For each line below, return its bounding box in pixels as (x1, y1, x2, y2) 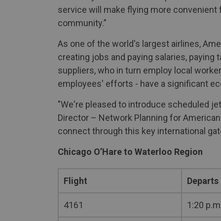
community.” (58, 18, 109, 28)
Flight (64, 176, 87, 186)
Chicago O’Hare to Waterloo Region (58, 147, 203, 157)
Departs (187, 176, 219, 186)
